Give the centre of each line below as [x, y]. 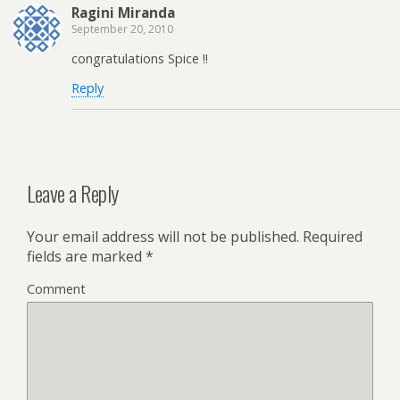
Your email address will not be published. [163, 237]
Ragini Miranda [123, 13]
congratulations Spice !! [140, 58]
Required [331, 237]
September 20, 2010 [122, 29]
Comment [56, 289]
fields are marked [86, 257]
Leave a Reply [73, 193]
